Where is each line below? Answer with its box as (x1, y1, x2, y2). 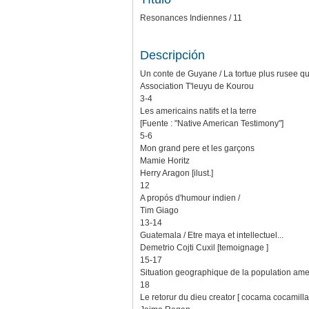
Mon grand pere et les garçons (140, 143, 255, 153)
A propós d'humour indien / (140, 192, 240, 203)
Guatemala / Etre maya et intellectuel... (140, 230, 283, 240)
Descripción (140, 48, 205, 62)
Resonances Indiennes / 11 (140, 12, 242, 23)
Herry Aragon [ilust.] (140, 168, 213, 178)
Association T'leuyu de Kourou (140, 81, 254, 91)
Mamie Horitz (140, 155, 190, 166)
